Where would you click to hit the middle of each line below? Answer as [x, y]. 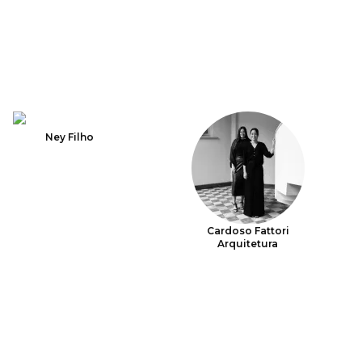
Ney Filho [69, 137]
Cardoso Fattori [248, 231]
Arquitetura [248, 244]
